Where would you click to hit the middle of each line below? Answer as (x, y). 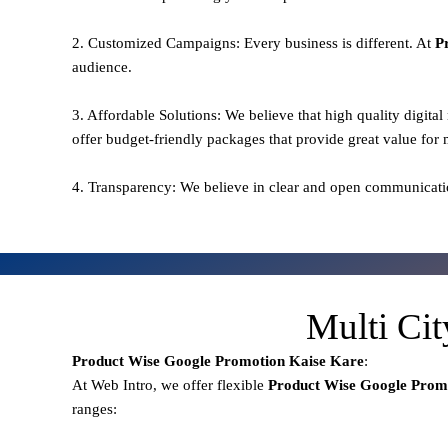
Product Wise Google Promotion (178, 360)
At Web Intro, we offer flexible (170, 384)
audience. (102, 66)
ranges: (94, 408)
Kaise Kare (324, 360)
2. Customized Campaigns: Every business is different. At (253, 42)
